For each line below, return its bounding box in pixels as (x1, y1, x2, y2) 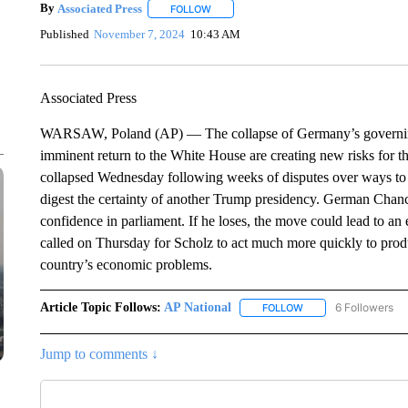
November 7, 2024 (94, 26, 186, 41)
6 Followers (334, 301, 393, 314)
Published (39, 26, 89, 41)
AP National (163, 301, 231, 314)
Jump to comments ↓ (39, 346, 158, 362)
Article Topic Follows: (39, 301, 161, 314)
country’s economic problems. (39, 257, 212, 272)
